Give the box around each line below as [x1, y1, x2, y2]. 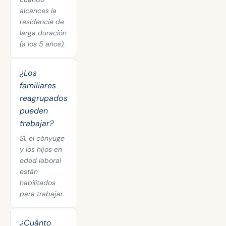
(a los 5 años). [20, 39, 65, 48]
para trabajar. [20, 189, 65, 198]
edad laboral [20, 156, 61, 165]
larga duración [20, 28, 67, 37]
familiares [20, 80, 56, 91]
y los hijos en [20, 145, 62, 154]
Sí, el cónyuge [20, 134, 65, 143]
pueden [20, 105, 48, 116]
